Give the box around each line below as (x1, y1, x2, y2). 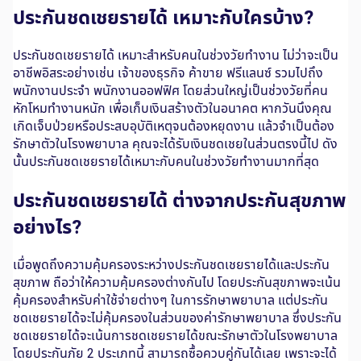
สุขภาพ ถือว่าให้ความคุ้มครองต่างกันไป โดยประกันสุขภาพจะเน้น (13, 273, 341, 292)
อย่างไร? (13, 213, 81, 240)
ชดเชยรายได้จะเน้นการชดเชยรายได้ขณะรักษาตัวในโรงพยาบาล (13, 326, 338, 345)
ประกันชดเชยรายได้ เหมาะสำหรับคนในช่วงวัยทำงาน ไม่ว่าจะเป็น (13, 46, 338, 64)
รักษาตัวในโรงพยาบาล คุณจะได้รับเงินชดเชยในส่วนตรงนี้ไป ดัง (13, 135, 338, 153)
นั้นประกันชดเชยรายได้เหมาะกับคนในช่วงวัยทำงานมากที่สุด (13, 152, 319, 171)
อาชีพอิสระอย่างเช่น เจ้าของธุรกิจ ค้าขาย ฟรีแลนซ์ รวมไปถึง (13, 64, 323, 82)
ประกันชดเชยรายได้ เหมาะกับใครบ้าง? (13, 3, 313, 31)
